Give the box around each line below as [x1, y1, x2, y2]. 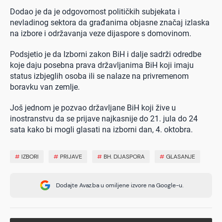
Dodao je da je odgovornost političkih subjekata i [10, 6, 180, 16]
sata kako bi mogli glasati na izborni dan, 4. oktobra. [10, 124, 193, 134]
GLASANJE [166, 152, 195, 161]
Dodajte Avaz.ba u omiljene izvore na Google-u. [55, 181, 183, 189]
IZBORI [21, 152, 39, 161]
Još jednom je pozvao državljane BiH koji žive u [10, 103, 176, 112]
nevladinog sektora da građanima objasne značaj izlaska [10, 17, 210, 27]
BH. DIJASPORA [104, 152, 145, 161]
